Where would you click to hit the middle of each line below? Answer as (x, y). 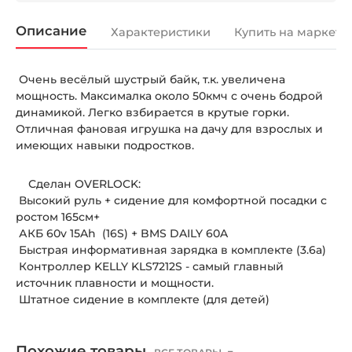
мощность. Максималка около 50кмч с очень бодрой (169, 95)
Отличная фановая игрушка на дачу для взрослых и (169, 128)
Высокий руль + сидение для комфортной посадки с (171, 200)
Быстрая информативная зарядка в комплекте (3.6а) (171, 249)
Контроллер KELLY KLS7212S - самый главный (150, 266)
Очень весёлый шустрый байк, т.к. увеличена (150, 79)
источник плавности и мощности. (115, 282)
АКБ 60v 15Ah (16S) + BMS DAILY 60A (122, 233)
